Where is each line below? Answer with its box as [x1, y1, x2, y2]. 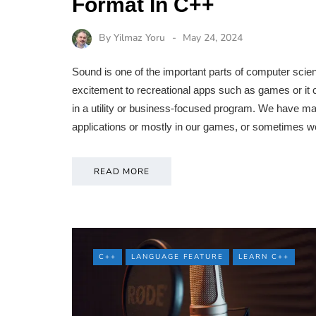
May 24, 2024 [183, 31, 243, 45]
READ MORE [94, 166, 150, 178]
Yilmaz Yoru [114, 31, 165, 45]
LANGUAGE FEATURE [131, 252, 224, 262]
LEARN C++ [238, 252, 289, 262]
